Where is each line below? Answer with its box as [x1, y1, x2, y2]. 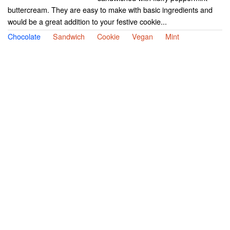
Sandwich [53, 31, 85, 42]
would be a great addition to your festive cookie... [8, 16, 167, 27]
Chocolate [8, 31, 41, 42]
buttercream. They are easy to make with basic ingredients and [8, 4, 213, 15]
